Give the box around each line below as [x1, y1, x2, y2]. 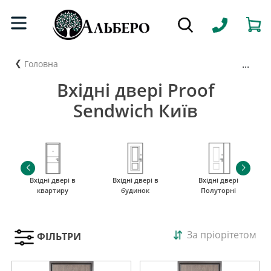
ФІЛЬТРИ [37, 230, 81, 244]
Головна [24, 57, 58, 70]
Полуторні [200, 185, 236, 195]
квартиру [37, 185, 69, 195]
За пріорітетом [187, 227, 256, 241]
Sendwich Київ [73, 99, 198, 122]
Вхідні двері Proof [56, 78, 215, 102]
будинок [121, 185, 150, 195]
